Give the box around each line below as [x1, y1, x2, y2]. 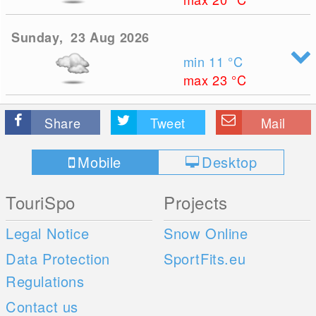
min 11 [183, 52, 229, 71]
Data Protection [6, 248, 111, 269]
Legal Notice [6, 223, 90, 243]
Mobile [78, 152, 122, 172]
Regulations [6, 271, 85, 291]
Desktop [202, 152, 257, 172]
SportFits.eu [164, 248, 246, 269]
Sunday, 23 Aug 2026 [11, 28, 150, 47]
